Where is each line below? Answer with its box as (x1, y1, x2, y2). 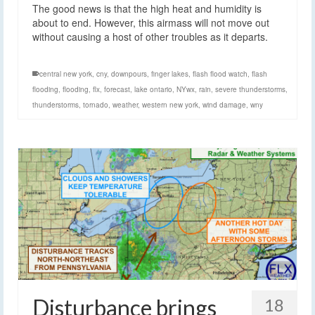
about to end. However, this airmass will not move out (32, 15, 269, 30)
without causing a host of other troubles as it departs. (32, 29, 268, 44)
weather (112, 99, 138, 110)
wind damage (202, 99, 246, 110)
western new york (142, 99, 198, 110)
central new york (39, 68, 92, 79)
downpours (111, 68, 147, 79)
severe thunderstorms (215, 84, 285, 94)
